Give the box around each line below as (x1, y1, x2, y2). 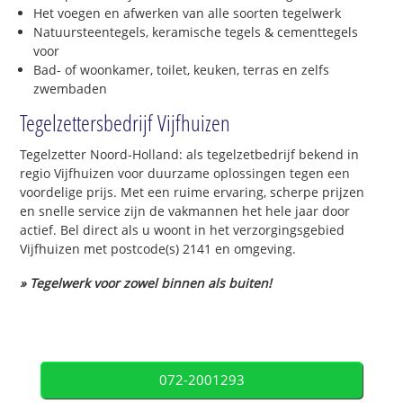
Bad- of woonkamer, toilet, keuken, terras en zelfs (33, 60, 330, 78)
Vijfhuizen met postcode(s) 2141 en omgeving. (20, 239, 297, 257)
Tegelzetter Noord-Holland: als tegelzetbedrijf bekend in (20, 145, 360, 163)
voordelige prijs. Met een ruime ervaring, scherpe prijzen (20, 183, 365, 201)
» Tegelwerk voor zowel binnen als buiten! (20, 273, 273, 291)
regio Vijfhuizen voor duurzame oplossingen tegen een (20, 164, 351, 182)
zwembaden (33, 79, 108, 97)
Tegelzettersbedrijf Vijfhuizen (20, 106, 231, 138)
